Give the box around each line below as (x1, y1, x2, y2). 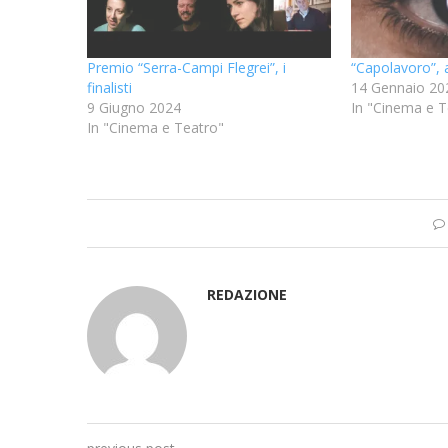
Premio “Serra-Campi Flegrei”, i (87, 57, 286, 77)
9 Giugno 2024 (87, 97, 181, 117)
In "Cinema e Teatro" (87, 117, 224, 137)
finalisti (87, 77, 132, 97)
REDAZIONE (207, 284, 287, 304)
